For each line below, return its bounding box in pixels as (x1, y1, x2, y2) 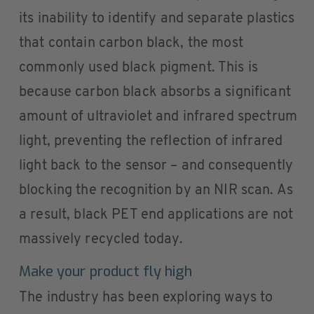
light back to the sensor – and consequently (19, 158, 293, 173)
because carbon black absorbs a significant (19, 85, 291, 100)
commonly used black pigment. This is (19, 60, 259, 75)
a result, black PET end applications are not (19, 207, 294, 222)
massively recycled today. (19, 232, 184, 247)
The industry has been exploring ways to (19, 290, 273, 305)
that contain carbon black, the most (19, 36, 243, 50)
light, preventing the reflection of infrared (19, 134, 283, 149)
